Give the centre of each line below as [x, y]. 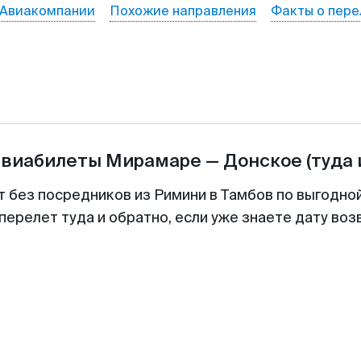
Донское [263, 161]
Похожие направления [183, 11]
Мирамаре [154, 161]
